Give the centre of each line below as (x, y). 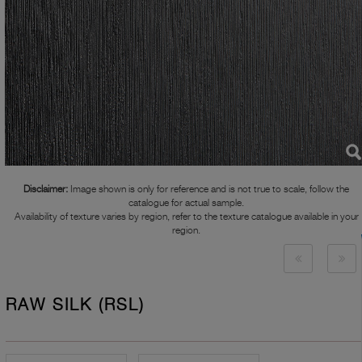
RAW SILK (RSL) (75, 305)
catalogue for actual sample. (186, 202)
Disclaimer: (46, 189)
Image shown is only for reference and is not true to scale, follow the (208, 189)
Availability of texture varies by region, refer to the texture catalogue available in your (186, 216)
